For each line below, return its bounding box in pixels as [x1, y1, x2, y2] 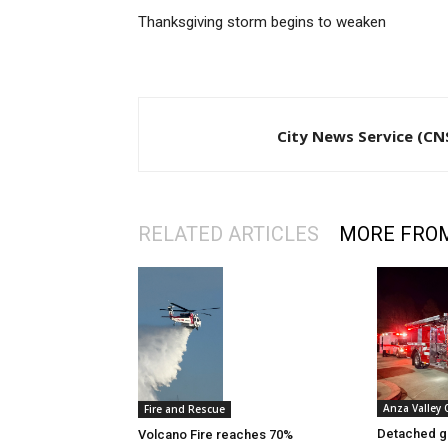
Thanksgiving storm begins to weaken [138, 13, 386, 32]
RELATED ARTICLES [138, 222, 319, 247]
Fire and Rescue [144, 401, 225, 416]
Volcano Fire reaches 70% [138, 426, 293, 442]
